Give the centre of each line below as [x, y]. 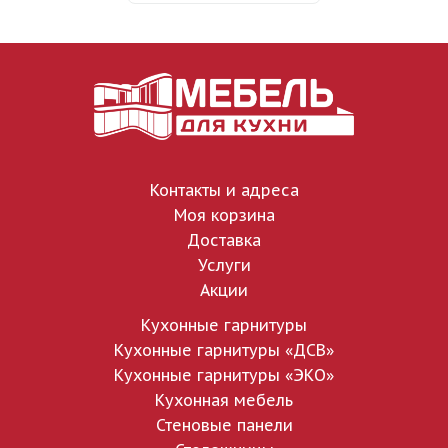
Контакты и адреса [224, 190]
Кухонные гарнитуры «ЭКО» [224, 375]
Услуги [224, 265]
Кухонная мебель [224, 400]
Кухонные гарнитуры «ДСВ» [224, 350]
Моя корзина [224, 215]
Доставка [224, 240]
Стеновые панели [224, 425]
